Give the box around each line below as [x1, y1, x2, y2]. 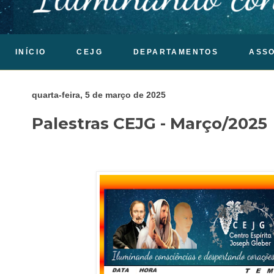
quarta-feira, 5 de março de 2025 [32, 90, 166, 100]
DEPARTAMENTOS [133, 48, 219, 56]
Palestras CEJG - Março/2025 [32, 113, 267, 133]
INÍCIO [15, 48, 46, 56]
